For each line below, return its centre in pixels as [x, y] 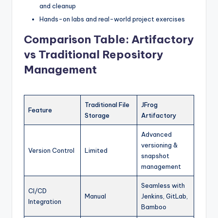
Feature [40, 110]
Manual [95, 196]
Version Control [51, 150]
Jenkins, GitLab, [164, 196]
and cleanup [58, 6]
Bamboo [154, 207]
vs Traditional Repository [93, 54]
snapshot [155, 155]
